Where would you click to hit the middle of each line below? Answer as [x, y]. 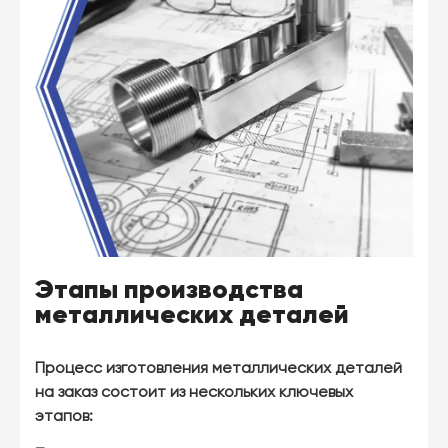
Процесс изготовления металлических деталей [218, 369]
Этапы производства [169, 289]
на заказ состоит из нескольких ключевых [194, 393]
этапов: [64, 417]
